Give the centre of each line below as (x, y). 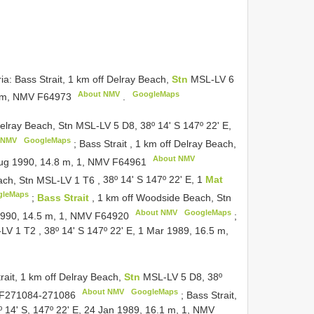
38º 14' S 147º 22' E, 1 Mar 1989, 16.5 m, (136, 230)
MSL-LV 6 (212, 79)
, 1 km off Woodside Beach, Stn (161, 197)
